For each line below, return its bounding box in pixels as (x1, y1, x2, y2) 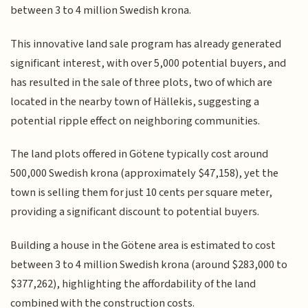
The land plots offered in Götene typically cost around (10, 146, 269, 163)
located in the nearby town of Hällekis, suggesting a (10, 93, 260, 110)
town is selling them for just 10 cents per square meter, (10, 184, 273, 201)
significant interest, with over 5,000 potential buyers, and (10, 54, 287, 71)
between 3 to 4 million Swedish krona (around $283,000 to (10, 256, 288, 273)
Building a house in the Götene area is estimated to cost (10, 236, 276, 254)
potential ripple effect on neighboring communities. (10, 112, 261, 129)
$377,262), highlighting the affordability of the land (10, 275, 256, 292)
